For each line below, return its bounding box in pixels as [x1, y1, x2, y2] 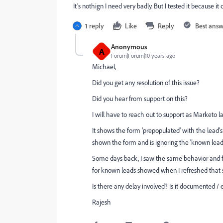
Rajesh [92, 198, 111, 207]
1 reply [85, 21, 104, 30]
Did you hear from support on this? [92, 94, 188, 103]
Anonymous [111, 42, 147, 51]
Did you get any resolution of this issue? [92, 78, 200, 87]
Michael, [92, 62, 116, 71]
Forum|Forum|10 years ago [111, 52, 175, 59]
